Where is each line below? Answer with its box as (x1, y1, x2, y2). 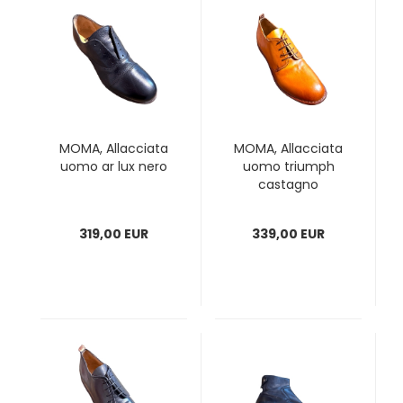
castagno (258, 175, 318, 193)
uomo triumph (242, 157, 335, 175)
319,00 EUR (79, 225, 148, 243)
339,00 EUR (252, 225, 325, 243)
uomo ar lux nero (60, 157, 167, 175)
